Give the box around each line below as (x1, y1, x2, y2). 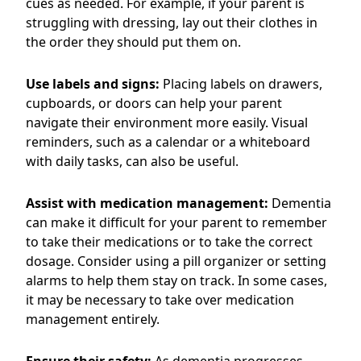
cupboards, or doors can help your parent (26, 94, 282, 112)
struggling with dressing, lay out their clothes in (26, 14, 317, 31)
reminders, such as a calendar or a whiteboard (26, 133, 310, 151)
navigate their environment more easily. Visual (26, 114, 308, 131)
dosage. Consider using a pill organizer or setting (26, 252, 326, 270)
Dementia (268, 194, 331, 212)
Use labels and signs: (26, 75, 160, 93)
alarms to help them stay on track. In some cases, (26, 272, 327, 289)
